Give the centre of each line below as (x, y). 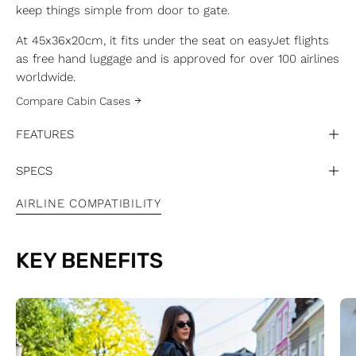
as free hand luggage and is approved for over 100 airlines (178, 58)
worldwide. (46, 77)
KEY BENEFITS (89, 261)
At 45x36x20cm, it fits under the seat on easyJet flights (172, 40)
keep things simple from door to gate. (123, 10)
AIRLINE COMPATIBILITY (89, 204)
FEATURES (45, 134)
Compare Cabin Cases (73, 101)
